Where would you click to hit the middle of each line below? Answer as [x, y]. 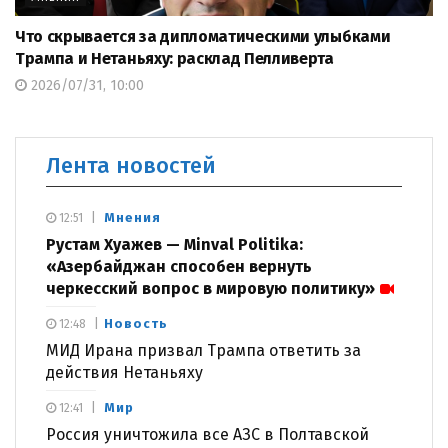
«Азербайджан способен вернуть [179, 267]
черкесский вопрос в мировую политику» [210, 289]
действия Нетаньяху [124, 373]
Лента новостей [131, 166]
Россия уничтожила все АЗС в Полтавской [207, 435]
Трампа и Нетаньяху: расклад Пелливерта [174, 59]
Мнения [132, 218]
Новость [136, 324]
